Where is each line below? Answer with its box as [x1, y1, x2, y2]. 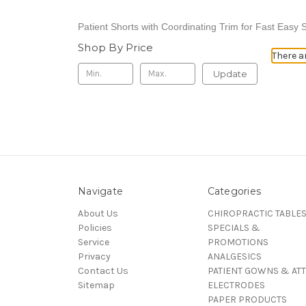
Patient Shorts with [78, 20, 161, 32]
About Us [78, 207, 118, 219]
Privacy [78, 250, 111, 262]
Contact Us [78, 264, 128, 277]
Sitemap [78, 279, 115, 291]
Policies [78, 221, 112, 234]
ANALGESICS [207, 250, 262, 262]
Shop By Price [78, 41, 154, 54]
